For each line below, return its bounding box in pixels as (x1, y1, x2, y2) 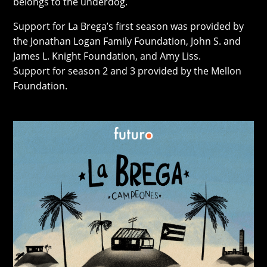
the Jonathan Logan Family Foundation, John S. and (13, 35, 241, 48)
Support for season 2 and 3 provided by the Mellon (13, 64, 242, 78)
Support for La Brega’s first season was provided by (13, 20, 244, 33)
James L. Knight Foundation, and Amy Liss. (13, 49, 201, 63)
